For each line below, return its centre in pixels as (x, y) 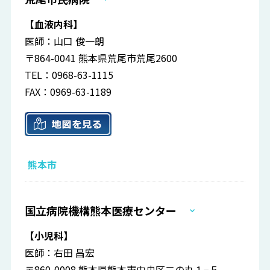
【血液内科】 (54, 24)
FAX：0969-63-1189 (68, 92)
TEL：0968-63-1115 (69, 75)
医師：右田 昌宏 (60, 253)
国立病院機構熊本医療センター (101, 211)
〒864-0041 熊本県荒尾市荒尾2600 (101, 58)
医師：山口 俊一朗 (65, 41)
